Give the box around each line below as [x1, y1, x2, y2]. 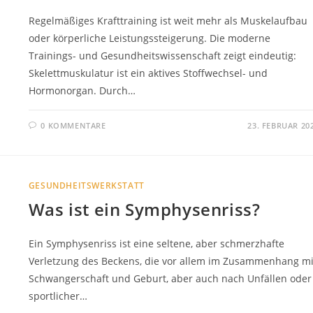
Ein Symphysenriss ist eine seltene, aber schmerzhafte [28, 236, 284, 250]
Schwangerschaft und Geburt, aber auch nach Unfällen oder [28, 271, 312, 285]
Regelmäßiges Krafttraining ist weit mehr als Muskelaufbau [28, 13, 307, 27]
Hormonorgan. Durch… [28, 83, 136, 97]
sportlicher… [28, 289, 87, 303]
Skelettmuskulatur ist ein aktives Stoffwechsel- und [28, 66, 268, 80]
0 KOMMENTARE [41, 119, 106, 131]
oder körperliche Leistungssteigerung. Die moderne [28, 31, 270, 45]
